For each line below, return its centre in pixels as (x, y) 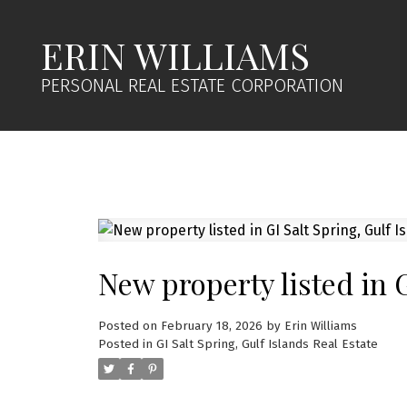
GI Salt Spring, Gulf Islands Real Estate (267, 344)
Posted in (125, 344)
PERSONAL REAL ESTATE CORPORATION (193, 85)
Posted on (129, 326)
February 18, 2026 (211, 326)
